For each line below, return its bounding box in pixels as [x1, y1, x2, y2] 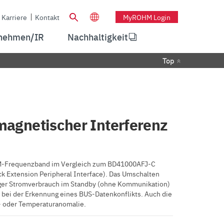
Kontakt [35, 11, 59, 22]
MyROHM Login [123, 11, 170, 22]
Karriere [1, 11, 27, 22]
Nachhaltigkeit [67, 30, 128, 43]
